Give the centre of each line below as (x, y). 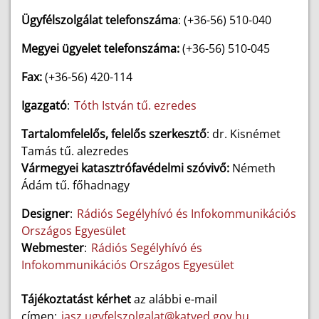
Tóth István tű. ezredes (135, 105)
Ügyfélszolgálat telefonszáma (100, 20)
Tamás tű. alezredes (75, 151)
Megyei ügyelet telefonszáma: (100, 48)
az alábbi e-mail (174, 299)
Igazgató (44, 105)
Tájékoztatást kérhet (76, 299)
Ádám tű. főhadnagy (75, 185)
